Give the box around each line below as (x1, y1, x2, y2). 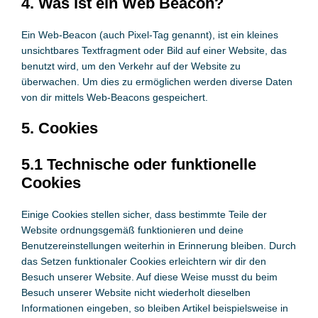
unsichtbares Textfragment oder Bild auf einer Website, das (21, 45, 287, 56)
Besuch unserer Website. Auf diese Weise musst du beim (21, 271, 278, 283)
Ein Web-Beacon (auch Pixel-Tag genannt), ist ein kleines (21, 29, 278, 40)
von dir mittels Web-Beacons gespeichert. (21, 92, 208, 103)
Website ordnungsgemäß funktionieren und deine (21, 224, 243, 236)
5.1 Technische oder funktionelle (21, 155, 256, 173)
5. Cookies (21, 119, 98, 137)
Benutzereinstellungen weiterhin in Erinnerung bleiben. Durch (21, 240, 296, 251)
